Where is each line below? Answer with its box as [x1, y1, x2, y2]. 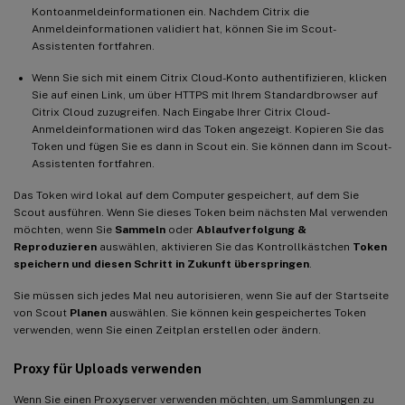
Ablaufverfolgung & [196, 222, 306, 236]
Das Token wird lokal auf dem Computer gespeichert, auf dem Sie [14, 188, 359, 202]
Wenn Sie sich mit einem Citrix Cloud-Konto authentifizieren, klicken [32, 71, 387, 84]
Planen [70, 306, 107, 319]
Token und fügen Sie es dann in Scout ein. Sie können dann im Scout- [32, 139, 391, 153]
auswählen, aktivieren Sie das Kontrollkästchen [97, 240, 353, 253]
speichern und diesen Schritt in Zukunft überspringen [14, 257, 309, 270]
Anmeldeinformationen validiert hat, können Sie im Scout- [32, 22, 336, 35]
